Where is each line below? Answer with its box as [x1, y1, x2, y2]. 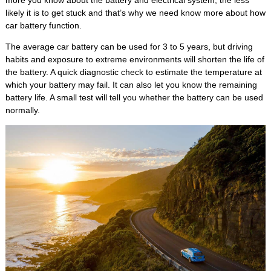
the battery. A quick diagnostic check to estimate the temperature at [5, 67, 262, 77]
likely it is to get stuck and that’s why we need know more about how [5, 8, 266, 18]
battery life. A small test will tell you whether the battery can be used [5, 93, 263, 103]
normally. [5, 105, 40, 116]
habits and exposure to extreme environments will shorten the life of [5, 54, 264, 65]
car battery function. [5, 21, 82, 31]
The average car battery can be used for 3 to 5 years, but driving [5, 42, 253, 52]
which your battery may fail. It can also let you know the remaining [5, 80, 257, 90]
